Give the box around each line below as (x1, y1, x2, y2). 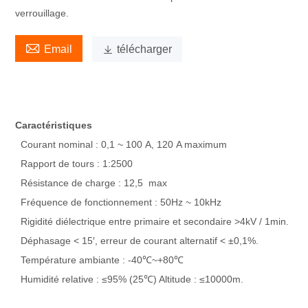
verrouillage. (15, 8, 69, 19)
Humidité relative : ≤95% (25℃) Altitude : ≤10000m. (15, 274, 244, 285)
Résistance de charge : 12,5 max (15, 177, 168, 188)
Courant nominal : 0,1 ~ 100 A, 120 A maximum (15, 139, 228, 150)
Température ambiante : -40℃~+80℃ (15, 254, 184, 265)
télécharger (117, 43, 173, 55)
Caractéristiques (15, 120, 93, 131)
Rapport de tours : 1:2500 (15, 158, 133, 169)
